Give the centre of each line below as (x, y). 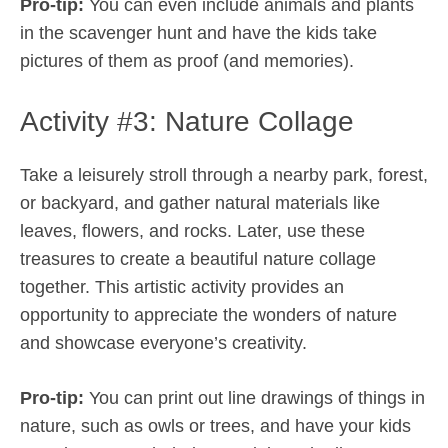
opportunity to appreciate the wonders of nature (208, 315)
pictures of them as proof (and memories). (187, 61)
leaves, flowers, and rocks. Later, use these (192, 231)
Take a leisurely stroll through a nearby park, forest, (224, 175)
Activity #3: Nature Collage (187, 121)
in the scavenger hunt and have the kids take (198, 33)
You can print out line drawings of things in (254, 398)
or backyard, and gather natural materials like (200, 203)
